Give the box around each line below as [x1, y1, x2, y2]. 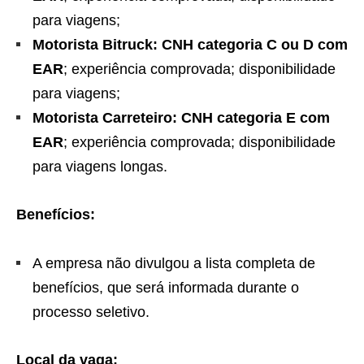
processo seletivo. [32, 304, 149, 321]
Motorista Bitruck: [32, 37, 158, 54]
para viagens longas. [32, 158, 167, 175]
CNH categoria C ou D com [162, 37, 348, 54]
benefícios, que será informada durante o [32, 279, 299, 297]
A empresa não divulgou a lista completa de [32, 255, 315, 272]
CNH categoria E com [181, 110, 330, 127]
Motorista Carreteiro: [32, 110, 177, 127]
